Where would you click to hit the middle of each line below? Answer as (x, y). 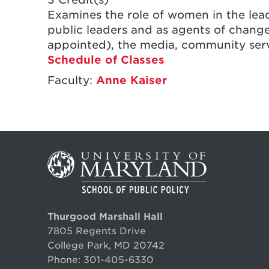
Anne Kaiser (132, 80)
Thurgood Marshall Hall (105, 217)
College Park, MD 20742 (106, 246)
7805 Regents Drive (97, 231)
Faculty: (72, 80)
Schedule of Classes (106, 59)
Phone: (66, 260)
